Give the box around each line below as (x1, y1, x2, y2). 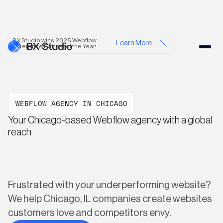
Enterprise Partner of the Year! (12, 43, 97, 49)
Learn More (116, 39, 152, 47)
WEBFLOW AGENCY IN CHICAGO (15, 98, 127, 109)
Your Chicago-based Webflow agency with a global (8, 115, 212, 125)
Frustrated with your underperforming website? (8, 180, 211, 190)
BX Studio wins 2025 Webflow (12, 37, 97, 43)
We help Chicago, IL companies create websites (8, 194, 212, 204)
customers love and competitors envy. (8, 208, 171, 218)
